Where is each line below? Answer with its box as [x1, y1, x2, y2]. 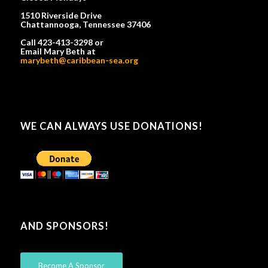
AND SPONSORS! [20, 220, 109, 233]
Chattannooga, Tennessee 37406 [20, 19, 151, 30]
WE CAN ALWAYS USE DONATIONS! [20, 120, 203, 133]
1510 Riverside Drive [20, 10, 102, 21]
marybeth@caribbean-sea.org [20, 55, 138, 66]
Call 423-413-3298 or [20, 37, 103, 48]
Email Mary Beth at [20, 46, 96, 57]
